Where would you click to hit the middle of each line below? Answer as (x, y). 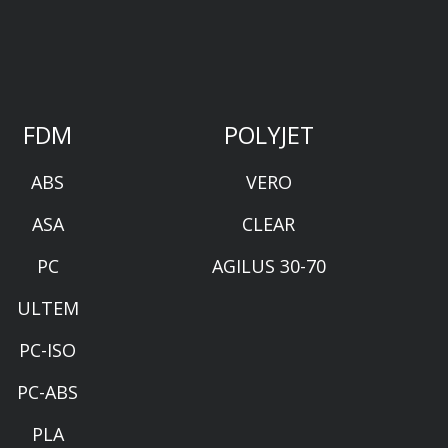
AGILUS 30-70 (268, 265)
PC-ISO (47, 349)
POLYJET (268, 134)
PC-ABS (47, 391)
